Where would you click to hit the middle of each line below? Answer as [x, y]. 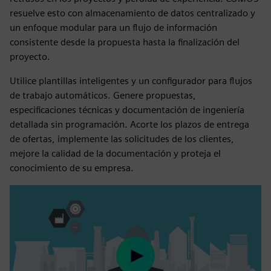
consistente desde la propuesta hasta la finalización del [125, 42]
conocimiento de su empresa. [72, 168]
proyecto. [30, 57]
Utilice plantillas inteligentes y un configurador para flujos [131, 81]
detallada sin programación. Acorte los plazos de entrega [129, 124]
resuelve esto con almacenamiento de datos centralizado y [132, 13]
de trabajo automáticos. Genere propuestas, [103, 95]
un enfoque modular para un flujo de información [113, 28]
